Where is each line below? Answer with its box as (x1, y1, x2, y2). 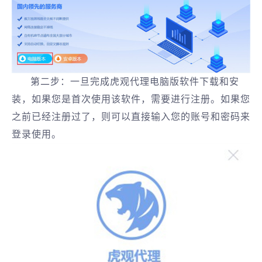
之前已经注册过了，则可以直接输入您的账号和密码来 (12, 111, 250, 122)
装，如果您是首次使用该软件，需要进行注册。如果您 (12, 94, 250, 104)
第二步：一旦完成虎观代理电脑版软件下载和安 (30, 76, 239, 87)
